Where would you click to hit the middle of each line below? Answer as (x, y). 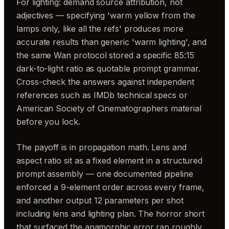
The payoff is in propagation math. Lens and (101, 147)
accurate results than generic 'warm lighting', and (112, 42)
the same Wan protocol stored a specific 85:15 (105, 55)
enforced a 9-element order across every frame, (110, 187)
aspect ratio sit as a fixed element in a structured (110, 161)
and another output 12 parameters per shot (100, 200)
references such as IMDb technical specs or (102, 95)
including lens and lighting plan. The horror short (111, 214)
